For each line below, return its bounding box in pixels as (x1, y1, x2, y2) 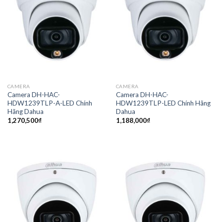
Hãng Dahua (7, 107, 44, 115)
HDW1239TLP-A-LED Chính (7, 99, 92, 107)
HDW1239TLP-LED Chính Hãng (115, 99, 211, 107)
